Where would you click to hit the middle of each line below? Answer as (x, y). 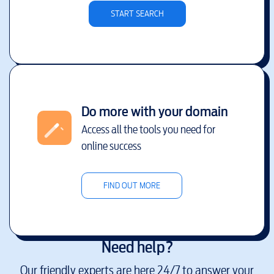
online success (111, 146)
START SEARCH (137, 13)
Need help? (137, 247)
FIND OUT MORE (131, 185)
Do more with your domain (154, 111)
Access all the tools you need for (148, 129)
